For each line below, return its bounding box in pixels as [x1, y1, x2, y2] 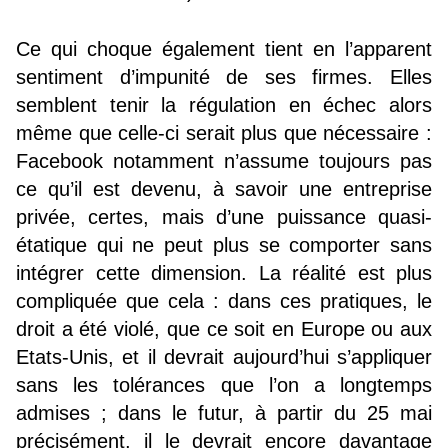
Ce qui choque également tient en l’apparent [16, 37, 432, 60]
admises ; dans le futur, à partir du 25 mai [16, 401, 432, 424]
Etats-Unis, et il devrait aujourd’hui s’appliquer [16, 345, 432, 368]
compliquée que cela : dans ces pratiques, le [16, 289, 432, 312]
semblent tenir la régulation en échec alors [16, 93, 432, 116]
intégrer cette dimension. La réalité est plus [16, 261, 432, 284]
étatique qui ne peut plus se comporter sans [16, 233, 432, 256]
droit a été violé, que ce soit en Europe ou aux [16, 317, 432, 340]
